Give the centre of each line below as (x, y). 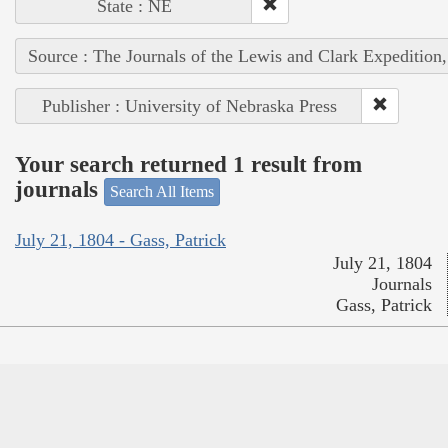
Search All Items (162, 191)
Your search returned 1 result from (188, 165)
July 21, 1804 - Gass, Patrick (120, 240)
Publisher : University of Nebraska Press (189, 105)
